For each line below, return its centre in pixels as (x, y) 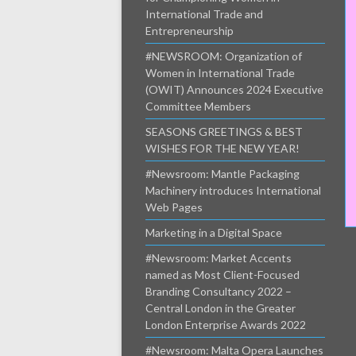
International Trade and (204, 14)
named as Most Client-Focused (222, 275)
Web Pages (174, 207)
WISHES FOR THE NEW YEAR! (222, 148)
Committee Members (198, 106)
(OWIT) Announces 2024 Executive (234, 89)
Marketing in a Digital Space (214, 232)
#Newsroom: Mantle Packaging (222, 174)
